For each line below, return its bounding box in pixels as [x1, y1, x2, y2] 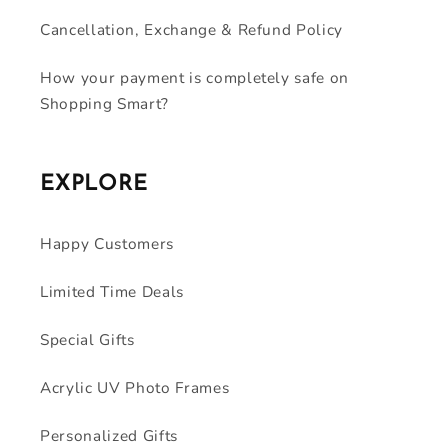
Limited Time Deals [40, 280, 184, 302]
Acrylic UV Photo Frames [40, 376, 230, 398]
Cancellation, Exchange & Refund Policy [40, 18, 344, 40]
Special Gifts [40, 328, 135, 350]
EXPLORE [40, 173, 148, 195]
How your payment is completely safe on [40, 66, 350, 88]
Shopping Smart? [40, 92, 169, 114]
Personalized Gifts [40, 424, 178, 446]
